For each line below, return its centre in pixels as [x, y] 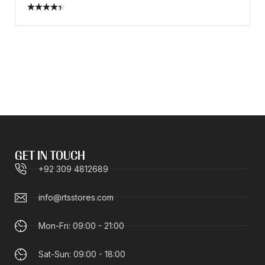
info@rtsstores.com [76, 197]
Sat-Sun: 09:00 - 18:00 [82, 254]
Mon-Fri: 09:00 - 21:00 [81, 225]
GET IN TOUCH [50, 156]
